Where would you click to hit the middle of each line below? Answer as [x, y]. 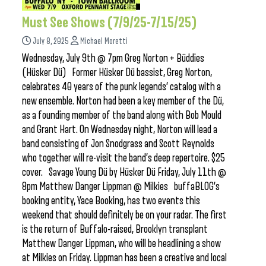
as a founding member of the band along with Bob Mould [122, 115]
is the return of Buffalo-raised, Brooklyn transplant [115, 229]
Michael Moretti [104, 41]
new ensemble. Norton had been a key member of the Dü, [123, 101]
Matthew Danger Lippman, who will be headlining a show [121, 243]
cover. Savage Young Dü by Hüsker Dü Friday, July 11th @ [124, 172]
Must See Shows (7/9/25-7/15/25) [110, 23]
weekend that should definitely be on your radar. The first [124, 215]
